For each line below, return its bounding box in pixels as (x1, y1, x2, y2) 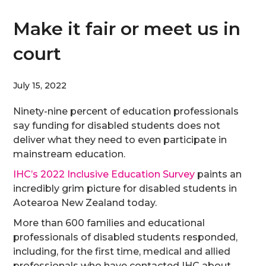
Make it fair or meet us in (13, 18, 241, 40)
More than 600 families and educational (13, 217, 205, 229)
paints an (195, 169, 242, 180)
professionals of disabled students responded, (13, 232, 238, 243)
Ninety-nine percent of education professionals (13, 106, 239, 117)
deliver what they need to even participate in (13, 134, 227, 145)
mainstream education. (13, 148, 126, 160)
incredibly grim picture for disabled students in (13, 183, 237, 194)
